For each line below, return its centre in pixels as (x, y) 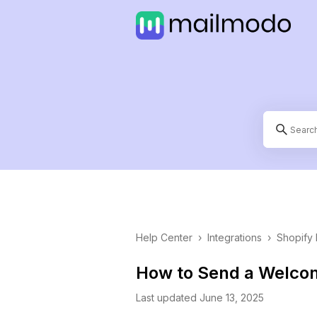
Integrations (235, 237)
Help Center (164, 237)
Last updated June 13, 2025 (200, 298)
